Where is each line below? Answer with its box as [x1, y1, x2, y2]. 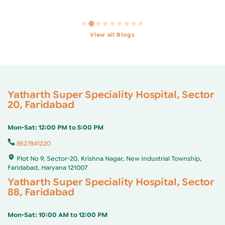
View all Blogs [90, 31, 135, 38]
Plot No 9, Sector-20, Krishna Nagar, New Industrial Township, [17, 155, 202, 162]
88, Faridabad [8, 186, 74, 198]
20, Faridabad [8, 99, 74, 110]
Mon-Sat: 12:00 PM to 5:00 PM [8, 124, 103, 131]
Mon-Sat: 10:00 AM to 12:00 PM [8, 211, 107, 218]
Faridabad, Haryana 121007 [8, 164, 87, 171]
